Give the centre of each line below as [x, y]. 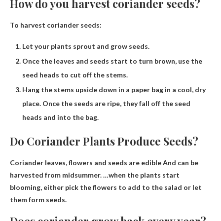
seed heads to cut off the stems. [75, 75]
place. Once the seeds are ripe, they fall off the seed [106, 104]
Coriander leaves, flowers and [59, 163]
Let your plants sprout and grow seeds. [86, 46]
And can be [180, 163]
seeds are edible [135, 163]
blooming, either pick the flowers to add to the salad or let [106, 187]
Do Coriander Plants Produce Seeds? [104, 141]
